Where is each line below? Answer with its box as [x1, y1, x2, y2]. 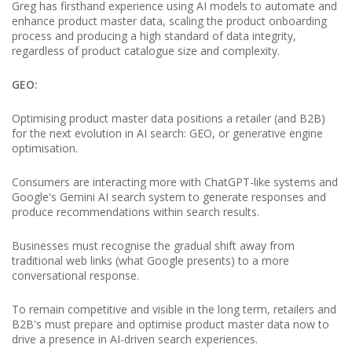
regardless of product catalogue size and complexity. [12, 43, 280, 58]
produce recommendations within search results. [12, 204, 259, 219]
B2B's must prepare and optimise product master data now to [12, 317, 329, 332]
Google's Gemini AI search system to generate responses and [12, 189, 326, 204]
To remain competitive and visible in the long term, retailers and [12, 302, 336, 317]
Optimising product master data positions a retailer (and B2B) [12, 111, 325, 126]
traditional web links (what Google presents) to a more [12, 253, 289, 268]
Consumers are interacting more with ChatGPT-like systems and [12, 174, 338, 189]
